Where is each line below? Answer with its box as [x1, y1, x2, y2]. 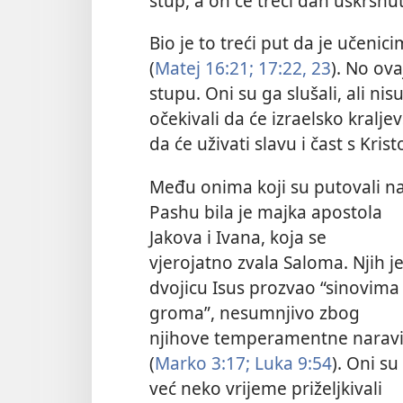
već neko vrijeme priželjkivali [149, 375, 382, 400]
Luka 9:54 [250, 350, 332, 375]
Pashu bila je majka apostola [149, 199, 382, 224]
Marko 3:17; [155, 350, 250, 375]
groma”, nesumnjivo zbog [149, 300, 360, 325]
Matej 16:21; [155, 56, 254, 81]
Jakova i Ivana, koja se [149, 224, 327, 249]
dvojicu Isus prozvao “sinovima [149, 274, 399, 300]
